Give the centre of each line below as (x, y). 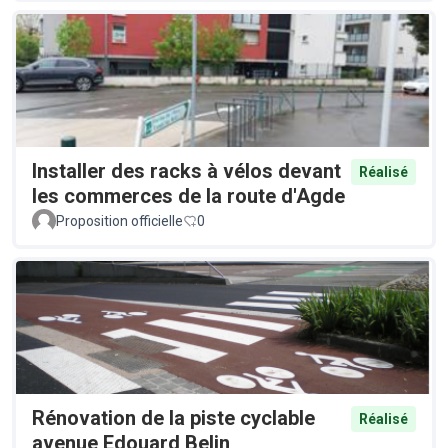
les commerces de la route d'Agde (188, 195)
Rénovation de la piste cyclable (173, 417)
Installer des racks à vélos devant (186, 170)
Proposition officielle (119, 220)
